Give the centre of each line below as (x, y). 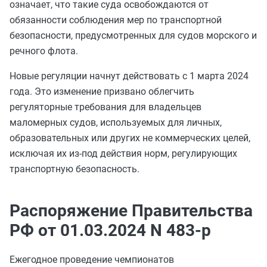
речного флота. (44, 51)
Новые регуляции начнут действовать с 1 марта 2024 (129, 76)
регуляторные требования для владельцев (105, 107)
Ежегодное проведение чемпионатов (92, 260)
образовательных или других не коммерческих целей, (130, 138)
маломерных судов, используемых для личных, (116, 122)
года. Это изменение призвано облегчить (102, 91)
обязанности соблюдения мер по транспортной (116, 20)
